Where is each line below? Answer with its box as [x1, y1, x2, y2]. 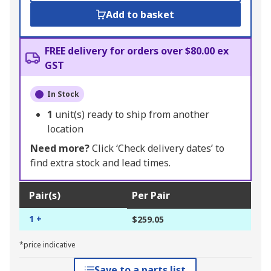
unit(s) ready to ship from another [55, 108, 209, 122]
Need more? [30, 142, 90, 155]
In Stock [47, 89, 79, 100]
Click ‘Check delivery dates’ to [90, 142, 224, 155]
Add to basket [106, 8, 175, 22]
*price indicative [19, 240, 76, 250]
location [47, 122, 83, 136]
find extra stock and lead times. [30, 156, 171, 170]
